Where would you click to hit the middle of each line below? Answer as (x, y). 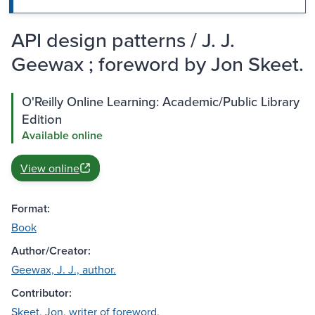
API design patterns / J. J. (123, 40)
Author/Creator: (51, 251)
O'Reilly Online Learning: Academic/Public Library (161, 102)
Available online (62, 136)
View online (50, 168)
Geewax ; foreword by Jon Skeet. (157, 64)
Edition (42, 119)
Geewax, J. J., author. (64, 270)
